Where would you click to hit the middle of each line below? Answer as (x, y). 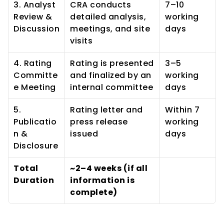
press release (99, 122)
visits (81, 41)
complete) (94, 192)
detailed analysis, (108, 17)
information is (102, 180)
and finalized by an (111, 75)
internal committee (111, 87)
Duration (34, 180)
